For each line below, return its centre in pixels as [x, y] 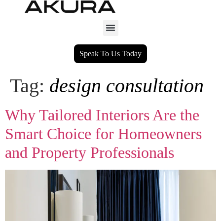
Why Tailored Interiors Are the [102, 115]
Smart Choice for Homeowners [103, 133]
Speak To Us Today [110, 53]
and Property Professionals [90, 152]
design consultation [127, 85]
